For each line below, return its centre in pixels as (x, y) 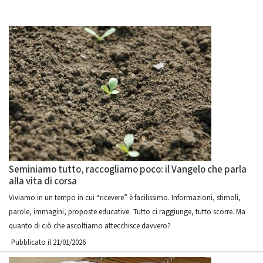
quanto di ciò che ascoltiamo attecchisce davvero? (90, 226)
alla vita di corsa (43, 181)
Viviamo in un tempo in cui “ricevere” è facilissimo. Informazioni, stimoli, (125, 198)
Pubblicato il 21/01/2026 (48, 242)
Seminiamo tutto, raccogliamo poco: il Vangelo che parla (128, 170)
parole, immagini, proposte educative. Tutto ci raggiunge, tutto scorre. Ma (127, 212)
